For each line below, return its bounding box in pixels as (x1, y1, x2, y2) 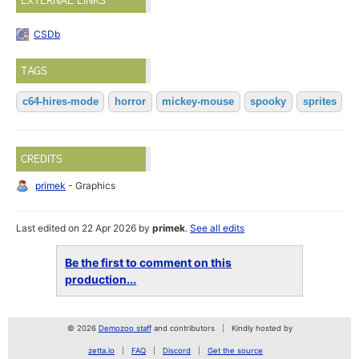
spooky (250, 95, 287, 108)
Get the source (208, 346, 263, 356)
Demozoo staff (98, 324, 151, 333)
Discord (163, 346, 191, 356)
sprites (302, 95, 337, 108)
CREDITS (21, 152, 63, 166)
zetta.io (88, 346, 115, 356)
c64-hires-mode (22, 95, 99, 108)
